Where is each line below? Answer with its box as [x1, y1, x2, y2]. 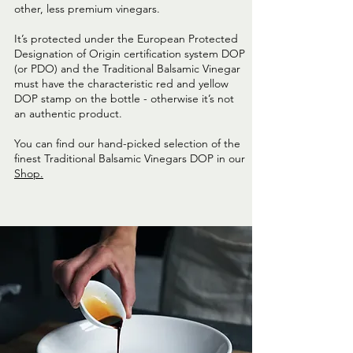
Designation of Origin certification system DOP [14, 46, 245, 61]
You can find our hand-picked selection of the [14, 136, 240, 151]
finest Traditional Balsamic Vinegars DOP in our [14, 151, 245, 166]
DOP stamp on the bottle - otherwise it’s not [14, 91, 234, 106]
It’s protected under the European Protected [14, 32, 238, 46]
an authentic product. [14, 106, 122, 121]
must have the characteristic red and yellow [14, 76, 229, 91]
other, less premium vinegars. [14, 2, 160, 17]
